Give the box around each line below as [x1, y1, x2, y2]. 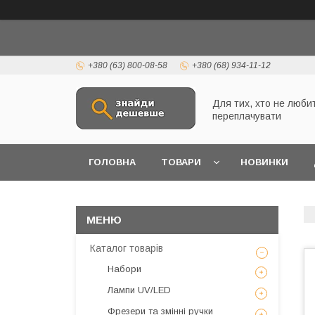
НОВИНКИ [240, 157, 288, 167]
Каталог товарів [90, 243, 163, 254]
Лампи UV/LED [108, 285, 171, 295]
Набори [108, 264, 141, 274]
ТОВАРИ [161, 157, 201, 167]
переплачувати [212, 110, 281, 122]
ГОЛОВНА [89, 157, 136, 167]
